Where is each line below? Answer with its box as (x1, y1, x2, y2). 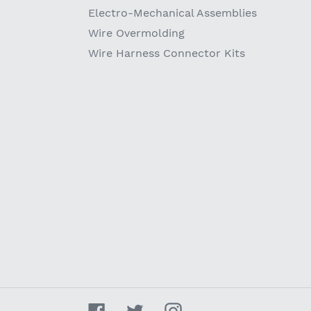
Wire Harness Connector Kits (88, 46, 245, 60)
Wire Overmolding (88, 26, 185, 40)
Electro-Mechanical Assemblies (88, 6, 257, 19)
